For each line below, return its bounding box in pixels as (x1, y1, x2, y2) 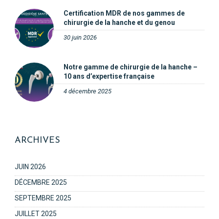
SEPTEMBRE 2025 (15, 194, 71, 202)
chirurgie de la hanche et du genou (64, 19, 175, 26)
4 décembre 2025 (64, 88, 111, 95)
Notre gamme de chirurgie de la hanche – (64, 63, 197, 71)
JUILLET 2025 (15, 210, 57, 218)
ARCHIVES (15, 136, 60, 145)
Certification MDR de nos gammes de (64, 9, 185, 17)
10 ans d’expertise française (64, 72, 154, 80)
